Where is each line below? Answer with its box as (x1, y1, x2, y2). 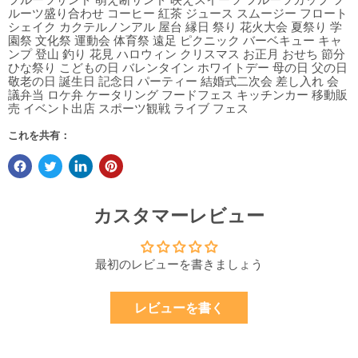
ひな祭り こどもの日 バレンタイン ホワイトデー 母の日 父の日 (8, 60, 348, 76)
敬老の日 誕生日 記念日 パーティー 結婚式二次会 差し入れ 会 (8, 74, 339, 89)
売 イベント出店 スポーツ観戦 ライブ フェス (8, 101, 249, 117)
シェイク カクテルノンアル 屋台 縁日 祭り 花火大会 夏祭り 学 (8, 19, 342, 35)
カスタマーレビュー (93, 205, 265, 228)
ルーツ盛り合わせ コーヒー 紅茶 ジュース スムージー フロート (8, 6, 348, 22)
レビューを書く (134, 300, 224, 316)
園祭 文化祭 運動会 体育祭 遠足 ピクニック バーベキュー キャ (8, 33, 342, 49)
